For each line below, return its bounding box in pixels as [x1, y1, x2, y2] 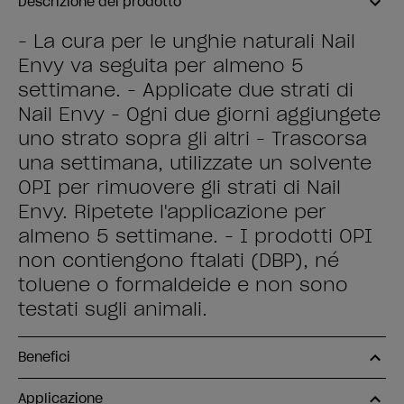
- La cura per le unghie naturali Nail [18, 30, 355, 53]
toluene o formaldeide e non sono [18, 273, 348, 297]
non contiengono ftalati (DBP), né [18, 249, 339, 272]
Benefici [18, 349, 70, 365]
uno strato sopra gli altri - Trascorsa [18, 127, 367, 151]
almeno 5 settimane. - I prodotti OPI [18, 225, 372, 248]
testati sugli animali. [18, 298, 207, 321]
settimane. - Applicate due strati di [18, 78, 353, 102]
